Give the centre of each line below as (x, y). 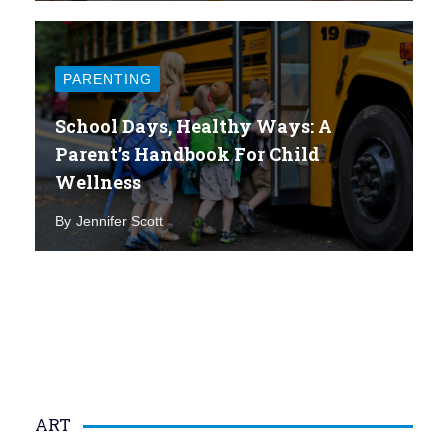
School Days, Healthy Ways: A (193, 125)
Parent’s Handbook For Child (187, 153)
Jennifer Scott (119, 220)
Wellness (98, 181)
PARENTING (107, 78)
